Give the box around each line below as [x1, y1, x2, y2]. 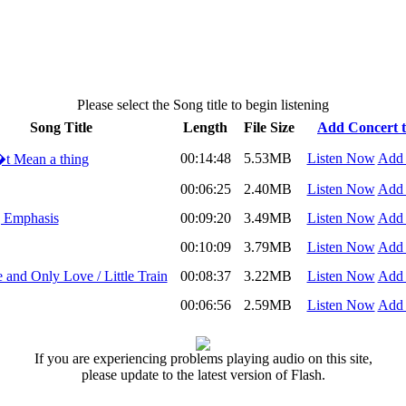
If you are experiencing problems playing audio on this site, [34, 351, 372, 367]
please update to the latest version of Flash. [81, 367, 325, 383]
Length [183, 120, 227, 136]
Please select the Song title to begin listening [77, 97, 329, 113]
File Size [243, 120, 295, 136]
